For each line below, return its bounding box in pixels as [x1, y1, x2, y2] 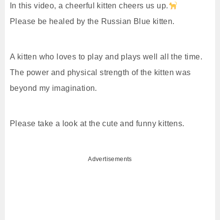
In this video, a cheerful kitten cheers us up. [10, 1, 168, 10]
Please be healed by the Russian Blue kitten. [10, 17, 175, 26]
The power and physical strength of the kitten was [10, 68, 191, 77]
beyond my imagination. [10, 84, 97, 92]
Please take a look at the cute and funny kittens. [10, 119, 185, 128]
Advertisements [88, 156, 132, 163]
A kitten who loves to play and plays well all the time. [10, 53, 202, 61]
